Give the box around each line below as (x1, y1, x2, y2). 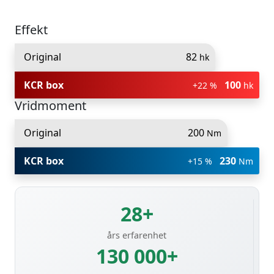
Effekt (15, 21, 48, 38)
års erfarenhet (107, 229, 166, 241)
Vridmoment (15, 97, 86, 114)
